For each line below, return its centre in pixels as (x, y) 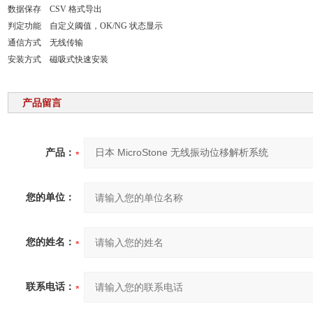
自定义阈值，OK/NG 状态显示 (106, 26)
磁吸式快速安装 (79, 59)
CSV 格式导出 (75, 9)
